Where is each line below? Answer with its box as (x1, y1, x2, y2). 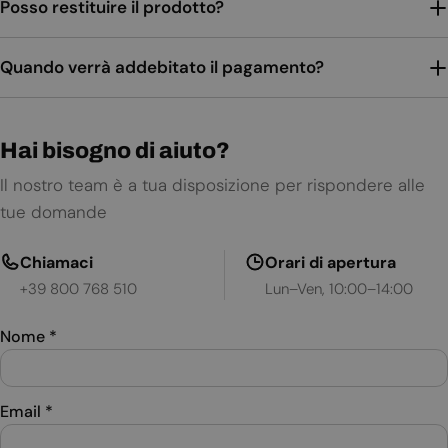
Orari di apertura (264, 252, 396, 274)
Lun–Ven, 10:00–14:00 (264, 279, 413, 300)
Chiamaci (20, 252, 93, 274)
